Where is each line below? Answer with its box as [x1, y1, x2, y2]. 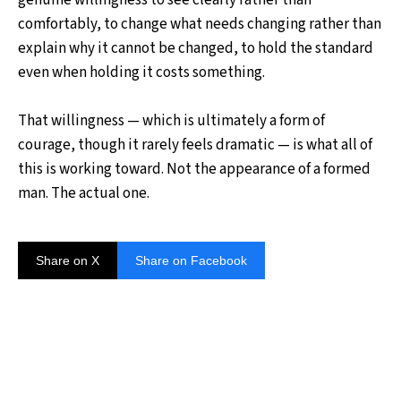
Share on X [36, 252, 99, 268]
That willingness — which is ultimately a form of [18, 109, 325, 132]
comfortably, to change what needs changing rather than [18, 13, 381, 35]
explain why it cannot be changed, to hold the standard [18, 37, 373, 59]
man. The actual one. [18, 182, 149, 204]
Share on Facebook [135, 252, 247, 268]
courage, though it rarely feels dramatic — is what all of [18, 133, 372, 156]
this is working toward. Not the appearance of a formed [18, 158, 371, 180]
